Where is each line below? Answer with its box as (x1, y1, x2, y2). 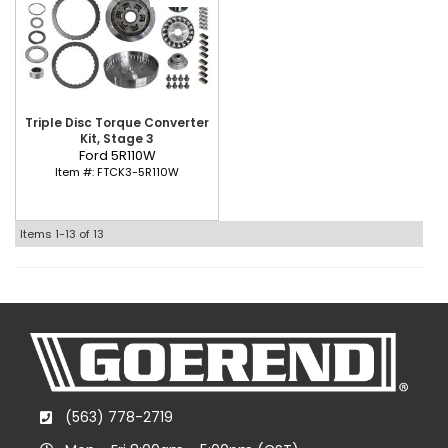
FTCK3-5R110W (97, 164, 179, 181)
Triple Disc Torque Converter (25, 114, 209, 132)
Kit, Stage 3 (80, 130, 154, 148)
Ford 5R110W (78, 146, 156, 166)
